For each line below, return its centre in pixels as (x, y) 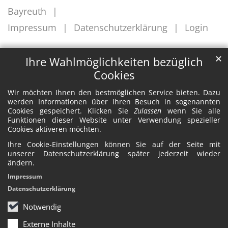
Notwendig (42, 207)
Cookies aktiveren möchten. (54, 129)
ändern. (21, 163)
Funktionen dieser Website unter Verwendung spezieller (114, 120)
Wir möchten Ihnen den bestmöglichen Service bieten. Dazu (114, 93)
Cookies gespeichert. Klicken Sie (71, 111)
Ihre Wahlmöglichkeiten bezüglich (114, 62)
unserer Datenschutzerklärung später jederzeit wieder (114, 154)
